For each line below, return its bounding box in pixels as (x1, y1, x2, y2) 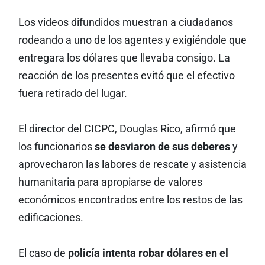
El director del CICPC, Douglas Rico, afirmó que (18, 122, 236, 135)
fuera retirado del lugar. (18, 87, 127, 99)
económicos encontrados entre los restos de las (18, 193, 243, 206)
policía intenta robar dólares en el (67, 247, 228, 259)
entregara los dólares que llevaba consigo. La (18, 51, 230, 64)
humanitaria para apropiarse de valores (18, 176, 202, 188)
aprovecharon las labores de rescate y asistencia (18, 158, 247, 170)
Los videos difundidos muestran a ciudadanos (18, 16, 233, 28)
